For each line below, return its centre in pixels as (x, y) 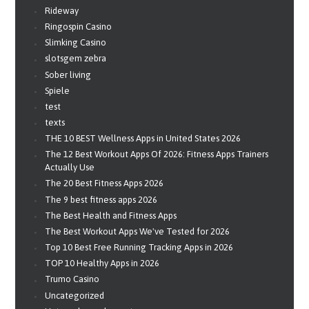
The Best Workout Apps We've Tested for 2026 (138, 231)
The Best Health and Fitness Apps (111, 215)
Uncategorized (75, 295)
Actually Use (70, 168)
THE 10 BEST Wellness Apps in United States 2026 (143, 139)
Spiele (58, 90)
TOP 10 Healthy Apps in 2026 (102, 263)
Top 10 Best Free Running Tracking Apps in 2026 (139, 248)
